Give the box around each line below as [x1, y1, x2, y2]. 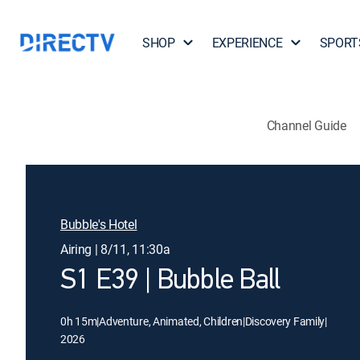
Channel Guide [266, 116, 346, 134]
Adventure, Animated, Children [99, 313, 243, 329]
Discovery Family [244, 313, 325, 329]
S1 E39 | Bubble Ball [60, 267, 280, 296]
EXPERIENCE [211, 34, 283, 51]
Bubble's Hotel [60, 215, 137, 233]
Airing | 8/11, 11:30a [60, 240, 170, 258]
